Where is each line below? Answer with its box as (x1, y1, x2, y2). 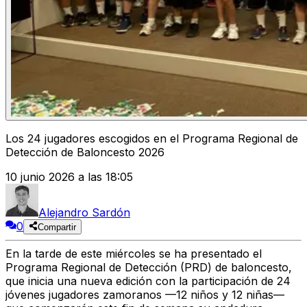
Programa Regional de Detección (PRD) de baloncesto (5, 260, 288, 275)
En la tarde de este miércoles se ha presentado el (5, 247, 262, 261)
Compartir (38, 222, 77, 233)
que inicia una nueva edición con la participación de (5, 274, 273, 288)
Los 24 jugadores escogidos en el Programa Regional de (5, 132, 298, 146)
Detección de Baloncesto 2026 (5, 145, 164, 160)
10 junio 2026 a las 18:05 (5, 170, 133, 184)
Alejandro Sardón (38, 206, 130, 220)
